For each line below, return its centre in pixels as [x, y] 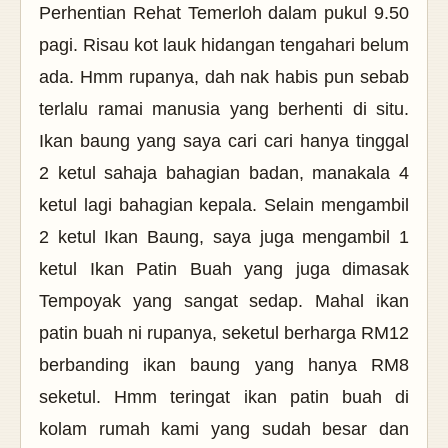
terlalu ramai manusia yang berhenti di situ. [224, 109]
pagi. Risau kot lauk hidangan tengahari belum [224, 45]
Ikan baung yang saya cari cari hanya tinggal [224, 141]
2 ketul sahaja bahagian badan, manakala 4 [224, 173]
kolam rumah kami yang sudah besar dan [224, 429]
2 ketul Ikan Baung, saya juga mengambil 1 [224, 237]
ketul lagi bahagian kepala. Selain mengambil [224, 205]
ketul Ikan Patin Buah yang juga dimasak [224, 269]
